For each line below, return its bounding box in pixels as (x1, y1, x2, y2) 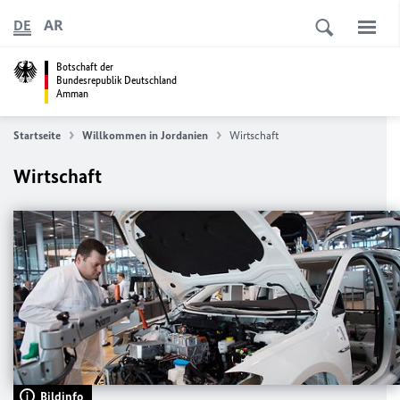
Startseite (13, 129, 61, 142)
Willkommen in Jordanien (82, 129, 208, 142)
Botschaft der (56, 59, 113, 74)
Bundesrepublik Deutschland (56, 72, 177, 87)
